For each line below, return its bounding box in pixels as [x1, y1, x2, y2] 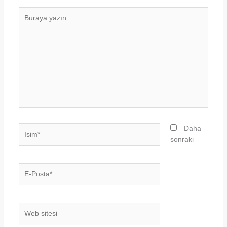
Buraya [18, 8, 41, 16]
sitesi [18, 215, 34, 223]
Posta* [18, 175, 39, 183]
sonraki [170, 136, 194, 144]
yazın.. [18, 19, 40, 27]
